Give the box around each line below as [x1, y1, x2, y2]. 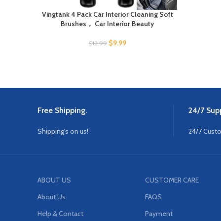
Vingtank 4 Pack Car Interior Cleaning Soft [41, 10, 173, 19]
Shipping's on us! [37, 127, 88, 136]
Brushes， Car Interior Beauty [61, 19, 154, 29]
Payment [145, 209, 173, 219]
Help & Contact [37, 209, 83, 219]
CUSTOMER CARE [145, 176, 199, 185]
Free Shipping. [37, 106, 87, 115]
